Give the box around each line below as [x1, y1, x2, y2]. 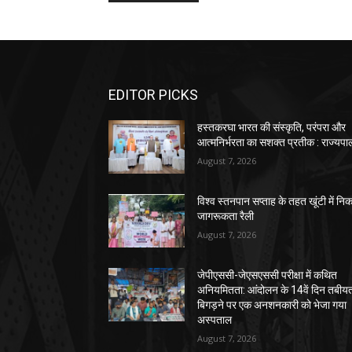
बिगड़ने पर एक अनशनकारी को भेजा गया [197, 299, 347, 312]
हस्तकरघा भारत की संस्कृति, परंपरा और [197, 121, 346, 134]
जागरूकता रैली [197, 210, 255, 223]
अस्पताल [197, 313, 233, 327]
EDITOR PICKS [108, 86, 198, 104]
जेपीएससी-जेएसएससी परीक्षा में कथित [197, 269, 338, 282]
